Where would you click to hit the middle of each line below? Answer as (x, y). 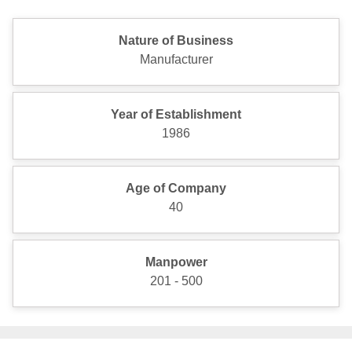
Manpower (176, 262)
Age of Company (176, 188)
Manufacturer (176, 59)
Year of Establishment (176, 114)
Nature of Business (176, 40)
